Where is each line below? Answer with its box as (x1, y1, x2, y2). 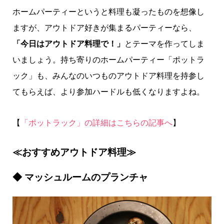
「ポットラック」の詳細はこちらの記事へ (20, 118, 172, 127)
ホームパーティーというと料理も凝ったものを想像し (12, 7, 204, 16)
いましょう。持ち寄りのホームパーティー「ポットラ (12, 55, 204, 64)
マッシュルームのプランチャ (24, 172, 148, 183)
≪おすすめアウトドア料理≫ (12, 147, 136, 158)
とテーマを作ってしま (124, 39, 204, 48)
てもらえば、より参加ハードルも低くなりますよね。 (12, 87, 204, 96)
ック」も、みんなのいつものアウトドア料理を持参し (12, 71, 204, 80)
